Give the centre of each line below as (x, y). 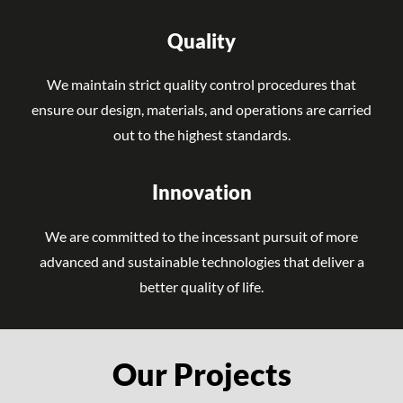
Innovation (201, 194)
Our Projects (201, 376)
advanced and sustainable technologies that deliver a (201, 262)
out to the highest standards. (201, 136)
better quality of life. (201, 287)
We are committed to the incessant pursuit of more (201, 237)
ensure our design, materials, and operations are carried (201, 111)
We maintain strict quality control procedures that (201, 86)
